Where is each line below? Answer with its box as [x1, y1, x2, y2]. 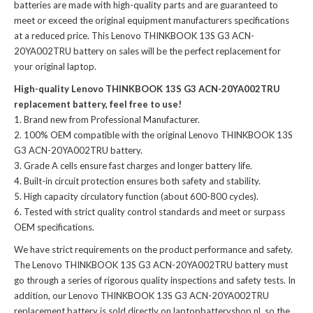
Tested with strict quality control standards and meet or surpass [24, 206, 285, 218]
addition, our [14, 290, 68, 302]
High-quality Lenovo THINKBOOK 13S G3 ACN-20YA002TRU [14, 83, 280, 95]
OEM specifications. [14, 221, 94, 233]
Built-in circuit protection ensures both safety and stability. [24, 175, 261, 187]
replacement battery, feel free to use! [14, 99, 182, 110]
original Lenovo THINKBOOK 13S [156, 129, 293, 141]
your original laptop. [14, 61, 96, 73]
